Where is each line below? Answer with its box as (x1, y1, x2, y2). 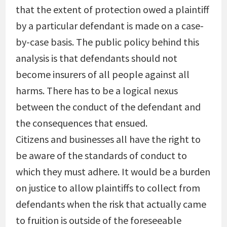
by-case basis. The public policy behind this (15, 35, 199, 48)
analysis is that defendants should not (15, 52, 177, 64)
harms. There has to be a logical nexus (15, 84, 178, 97)
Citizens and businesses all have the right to (15, 133, 201, 145)
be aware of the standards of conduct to (15, 149, 187, 162)
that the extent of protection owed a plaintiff (15, 3, 209, 16)
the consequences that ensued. (15, 117, 147, 129)
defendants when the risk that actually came (15, 198, 206, 210)
